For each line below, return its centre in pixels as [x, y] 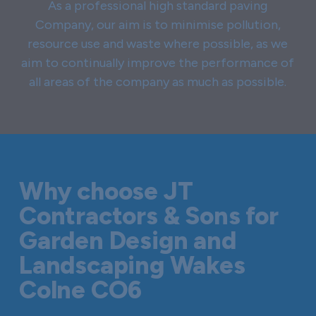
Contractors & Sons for [149, 215]
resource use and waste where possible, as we [158, 43]
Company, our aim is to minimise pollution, [158, 24]
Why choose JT [106, 191]
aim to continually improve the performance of [158, 62]
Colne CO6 [81, 290]
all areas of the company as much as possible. [158, 81]
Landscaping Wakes [132, 265]
